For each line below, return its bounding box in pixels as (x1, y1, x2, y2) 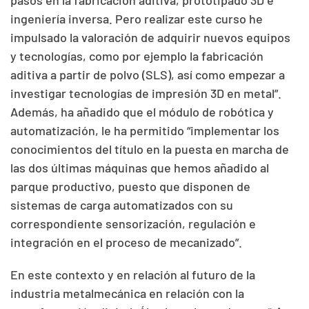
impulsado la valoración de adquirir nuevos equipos (10, 29, 290, 45)
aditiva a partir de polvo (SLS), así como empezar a (10, 66, 285, 82)
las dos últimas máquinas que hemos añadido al (10, 159, 269, 175)
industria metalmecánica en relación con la (10, 285, 244, 301)
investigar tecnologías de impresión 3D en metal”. (10, 85, 281, 101)
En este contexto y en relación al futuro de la (10, 266, 255, 282)
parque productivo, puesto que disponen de (10, 178, 250, 194)
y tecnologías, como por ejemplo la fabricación (10, 48, 263, 63)
